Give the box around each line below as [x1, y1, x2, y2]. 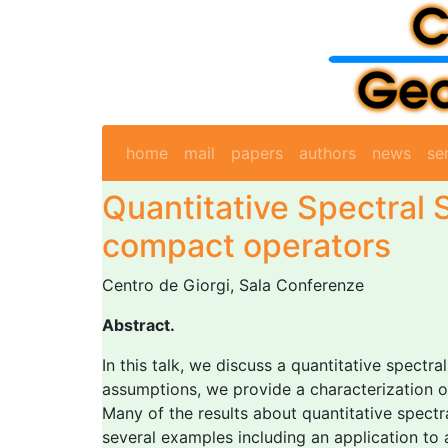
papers [231, 143, 283, 163]
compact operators [102, 226, 391, 265]
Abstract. [102, 315, 175, 335]
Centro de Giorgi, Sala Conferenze [102, 275, 364, 295]
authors [299, 143, 356, 163]
